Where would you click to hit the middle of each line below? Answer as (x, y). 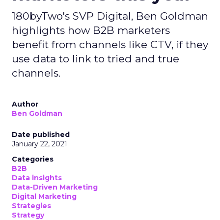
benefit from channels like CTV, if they (110, 44)
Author (25, 104)
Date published (41, 135)
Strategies (31, 206)
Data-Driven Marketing (55, 187)
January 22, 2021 (40, 144)
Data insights (37, 178)
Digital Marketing (44, 196)
